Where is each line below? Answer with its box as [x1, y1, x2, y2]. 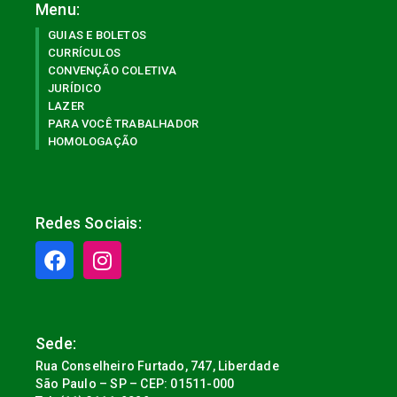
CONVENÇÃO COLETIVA [48, 64, 177, 78]
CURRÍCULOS [48, 46, 121, 60]
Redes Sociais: [35, 214, 142, 233]
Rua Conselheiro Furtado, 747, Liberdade [35, 359, 279, 374]
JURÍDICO [48, 82, 102, 96]
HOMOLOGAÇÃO [48, 135, 138, 149]
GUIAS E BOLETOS [48, 28, 146, 43]
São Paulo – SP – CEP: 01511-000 [35, 377, 235, 392]
